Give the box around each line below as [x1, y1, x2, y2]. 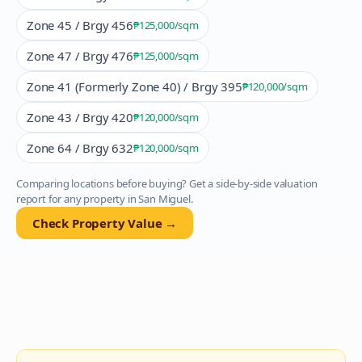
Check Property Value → [32, 215, 178, 231]
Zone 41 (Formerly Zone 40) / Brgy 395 [27, 78, 242, 95]
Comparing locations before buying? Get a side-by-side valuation [16, 176, 318, 191]
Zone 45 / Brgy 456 [27, 17, 133, 33]
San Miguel [138, 192, 191, 206]
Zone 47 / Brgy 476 [27, 48, 133, 64]
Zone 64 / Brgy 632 [27, 140, 133, 156]
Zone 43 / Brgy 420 [27, 109, 133, 125]
